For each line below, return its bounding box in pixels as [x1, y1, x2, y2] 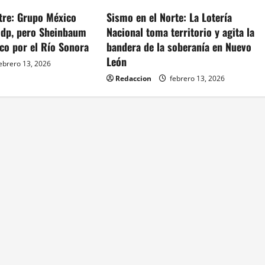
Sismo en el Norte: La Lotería [106, 9, 232, 25]
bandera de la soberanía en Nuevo [106, 39, 252, 54]
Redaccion [115, 73, 152, 83]
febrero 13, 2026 [168, 73, 225, 83]
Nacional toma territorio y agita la [106, 24, 255, 40]
